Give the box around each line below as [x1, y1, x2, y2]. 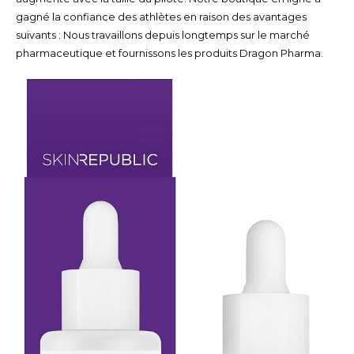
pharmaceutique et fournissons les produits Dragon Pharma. [15, 47, 323, 60]
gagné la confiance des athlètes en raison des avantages [15, 11, 307, 24]
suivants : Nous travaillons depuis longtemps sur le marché [15, 29, 310, 42]
